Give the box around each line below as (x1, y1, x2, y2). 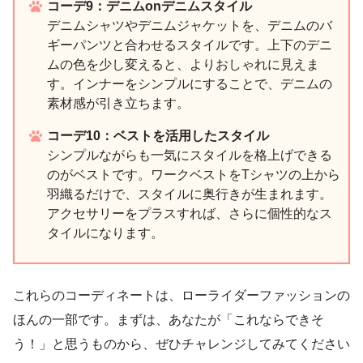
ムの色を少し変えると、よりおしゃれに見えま (47, 58, 319, 72)
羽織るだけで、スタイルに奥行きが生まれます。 (47, 187, 332, 202)
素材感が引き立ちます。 (47, 96, 190, 111)
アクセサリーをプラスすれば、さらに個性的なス (47, 207, 332, 221)
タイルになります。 (47, 226, 164, 241)
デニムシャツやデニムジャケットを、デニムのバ (47, 19, 332, 33)
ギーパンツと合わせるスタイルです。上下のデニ (47, 38, 332, 53)
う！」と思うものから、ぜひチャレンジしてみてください (13, 337, 350, 352)
